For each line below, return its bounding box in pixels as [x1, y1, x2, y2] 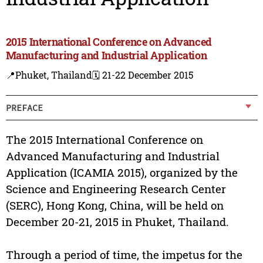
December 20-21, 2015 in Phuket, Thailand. [5, 214, 229, 230]
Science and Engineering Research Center [5, 181, 226, 197]
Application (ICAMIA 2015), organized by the [5, 165, 238, 180]
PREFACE [5, 102, 43, 113]
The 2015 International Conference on [5, 132, 203, 147]
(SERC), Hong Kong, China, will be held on [5, 198, 224, 213]
